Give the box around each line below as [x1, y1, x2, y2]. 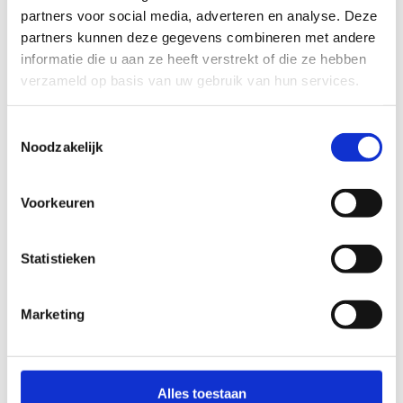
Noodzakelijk [21, 139, 103, 155]
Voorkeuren [21, 194, 94, 210]
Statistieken [21, 250, 96, 266]
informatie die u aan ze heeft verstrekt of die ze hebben [21, 50, 366, 67]
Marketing [21, 306, 85, 322]
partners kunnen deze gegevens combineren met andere [21, 29, 376, 45]
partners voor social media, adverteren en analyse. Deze [21, 7, 378, 23]
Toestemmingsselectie [6, 121, 139, 137]
